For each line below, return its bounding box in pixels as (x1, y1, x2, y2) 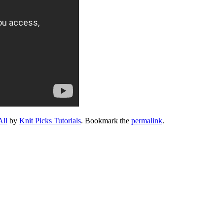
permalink (131, 116, 162, 125)
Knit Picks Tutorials (19, 116, 81, 125)
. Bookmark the (81, 116, 131, 125)
